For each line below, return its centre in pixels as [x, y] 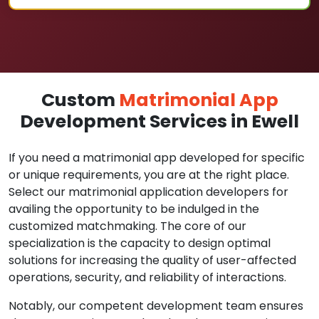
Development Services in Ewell [159, 121]
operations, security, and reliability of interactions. [147, 277]
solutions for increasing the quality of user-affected [152, 260]
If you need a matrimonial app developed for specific [157, 158]
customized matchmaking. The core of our [127, 226]
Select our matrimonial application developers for [148, 192]
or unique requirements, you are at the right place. [149, 175]
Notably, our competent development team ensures [156, 306]
